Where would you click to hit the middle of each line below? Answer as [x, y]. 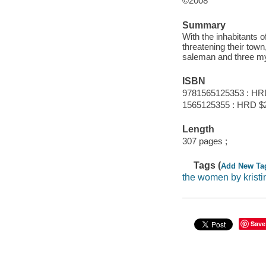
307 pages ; [205, 141]
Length [198, 129]
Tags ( [208, 166]
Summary [204, 25]
